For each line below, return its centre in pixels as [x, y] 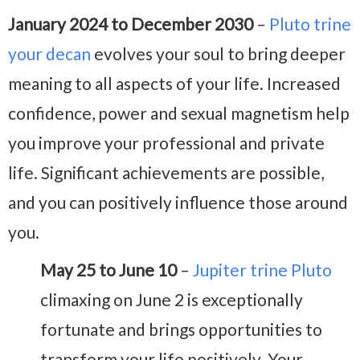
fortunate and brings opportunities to [181, 329]
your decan [49, 54]
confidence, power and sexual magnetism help [179, 113]
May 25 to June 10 [108, 270]
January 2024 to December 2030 [131, 24]
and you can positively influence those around [178, 202]
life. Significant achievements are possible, [166, 173]
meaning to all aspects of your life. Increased [174, 84]
